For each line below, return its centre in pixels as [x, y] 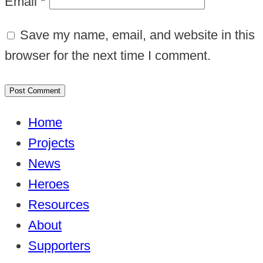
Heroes [49, 184]
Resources [59, 205]
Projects [51, 143]
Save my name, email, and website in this [137, 35]
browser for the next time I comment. [108, 56]
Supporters [59, 246]
